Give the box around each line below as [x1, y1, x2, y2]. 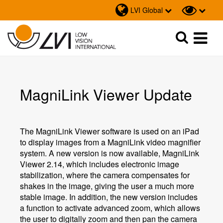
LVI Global [130, 5, 163, 15]
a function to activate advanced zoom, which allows [20, 202, 200, 214]
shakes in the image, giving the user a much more [20, 180, 194, 192]
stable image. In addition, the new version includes [20, 191, 198, 203]
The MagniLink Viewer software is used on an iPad [20, 125, 199, 137]
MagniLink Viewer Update [20, 84, 192, 105]
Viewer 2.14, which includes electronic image [20, 158, 179, 170]
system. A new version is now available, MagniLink [20, 147, 199, 159]
